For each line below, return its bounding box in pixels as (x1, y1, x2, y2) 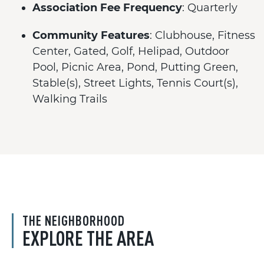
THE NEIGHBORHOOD (22, 212, 125, 229)
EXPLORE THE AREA (22, 226, 154, 250)
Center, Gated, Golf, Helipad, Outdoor (32, 45, 229, 58)
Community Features (32, 29, 150, 42)
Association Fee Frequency (32, 1, 182, 14)
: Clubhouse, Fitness (150, 29, 255, 42)
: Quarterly (182, 1, 237, 14)
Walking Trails (32, 93, 107, 105)
